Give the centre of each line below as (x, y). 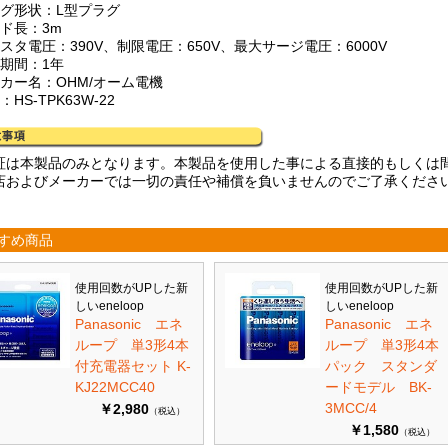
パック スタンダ (381, 366)
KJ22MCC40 (115, 387)
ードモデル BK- (378, 387)
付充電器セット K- (133, 366)
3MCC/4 (351, 408)
